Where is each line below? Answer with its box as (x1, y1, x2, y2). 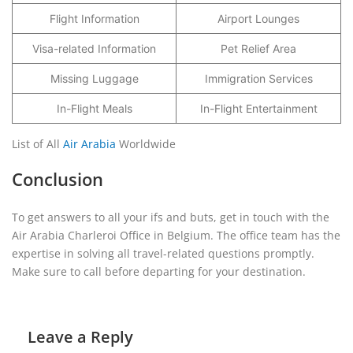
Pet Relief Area (221, 42, 296, 55)
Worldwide (116, 136, 176, 151)
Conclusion (12, 167, 122, 191)
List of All (12, 136, 63, 151)
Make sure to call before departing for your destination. (12, 264, 306, 279)
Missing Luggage (50, 72, 139, 85)
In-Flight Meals (56, 102, 132, 115)
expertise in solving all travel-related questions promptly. (12, 246, 314, 261)
